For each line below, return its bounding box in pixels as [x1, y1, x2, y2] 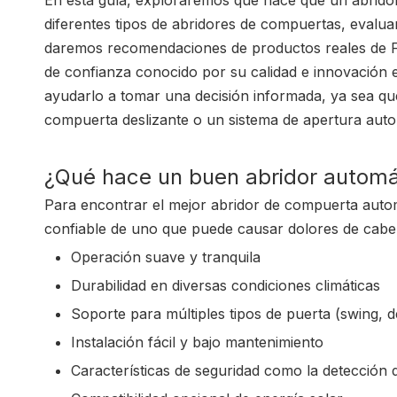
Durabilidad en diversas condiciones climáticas [71, 276, 380, 294]
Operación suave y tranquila [71, 248, 261, 266]
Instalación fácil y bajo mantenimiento [71, 333, 323, 351]
